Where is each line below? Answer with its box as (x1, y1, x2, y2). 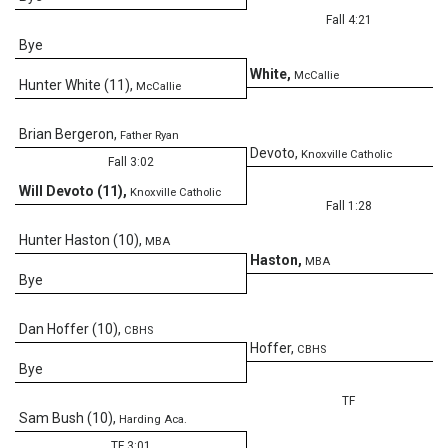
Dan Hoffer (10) (19, 320, 118, 337)
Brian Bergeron (19, 125, 114, 142)
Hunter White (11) (19, 76, 130, 93)
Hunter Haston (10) (19, 231, 139, 248)
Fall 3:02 (107, 154, 154, 169)
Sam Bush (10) (19, 409, 113, 426)
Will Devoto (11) (19, 182, 123, 199)
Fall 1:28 (325, 198, 372, 213)
